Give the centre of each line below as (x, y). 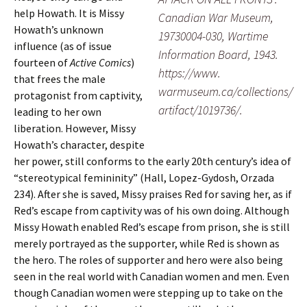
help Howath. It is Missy (69, 13)
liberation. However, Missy (75, 128)
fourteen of (42, 62)
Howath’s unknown (59, 29)
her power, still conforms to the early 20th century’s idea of (152, 161)
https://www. (189, 73)
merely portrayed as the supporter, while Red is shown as (147, 243)
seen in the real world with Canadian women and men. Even (151, 276)
